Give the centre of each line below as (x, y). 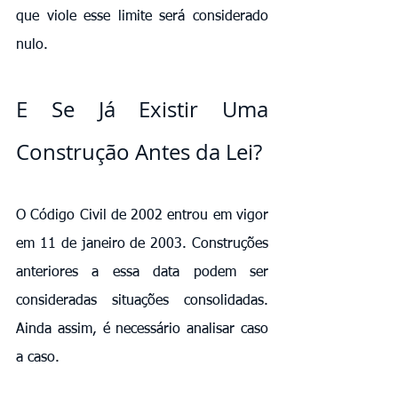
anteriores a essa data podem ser (142, 272)
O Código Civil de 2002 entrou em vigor (142, 215)
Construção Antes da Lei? (139, 151)
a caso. (38, 358)
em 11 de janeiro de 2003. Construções (142, 244)
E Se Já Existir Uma (142, 109)
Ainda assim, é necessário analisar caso (142, 329)
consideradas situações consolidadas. (142, 301)
